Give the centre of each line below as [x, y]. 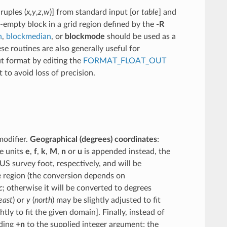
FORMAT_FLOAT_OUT [124, 61]
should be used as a [140, 36]
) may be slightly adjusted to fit [106, 200]
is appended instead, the [126, 151]
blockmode [85, 36]
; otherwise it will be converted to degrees [77, 188]
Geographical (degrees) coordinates [93, 139]
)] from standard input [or [95, 12]
